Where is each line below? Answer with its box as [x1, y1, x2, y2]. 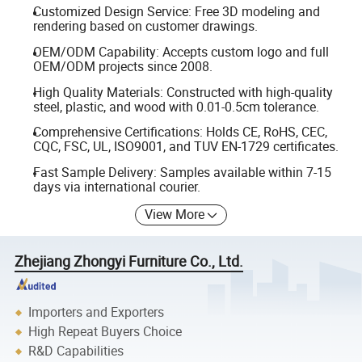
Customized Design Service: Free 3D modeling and [32, 2, 320, 21]
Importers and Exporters [28, 303, 165, 322]
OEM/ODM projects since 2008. [32, 57, 213, 75]
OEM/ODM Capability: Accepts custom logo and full [32, 43, 329, 61]
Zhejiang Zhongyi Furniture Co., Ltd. [15, 251, 244, 271]
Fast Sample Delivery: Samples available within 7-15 [32, 162, 331, 181]
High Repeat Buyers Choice [28, 322, 183, 341]
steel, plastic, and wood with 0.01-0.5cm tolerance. [32, 97, 319, 116]
